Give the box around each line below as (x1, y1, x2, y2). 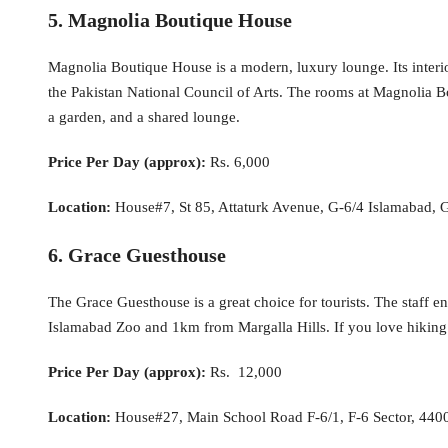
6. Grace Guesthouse (48, 244, 226, 267)
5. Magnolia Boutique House (48, 9, 292, 32)
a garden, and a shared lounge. (48, 109, 240, 126)
